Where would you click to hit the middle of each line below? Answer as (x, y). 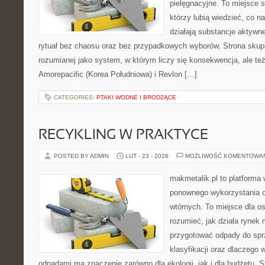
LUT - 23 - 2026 (147, 156)
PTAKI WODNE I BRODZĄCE (136, 97)
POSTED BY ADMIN (82, 156)
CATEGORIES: (75, 97)
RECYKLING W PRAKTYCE (123, 135)
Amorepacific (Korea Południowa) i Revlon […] (118, 74)
